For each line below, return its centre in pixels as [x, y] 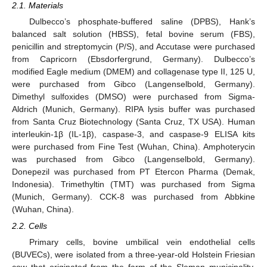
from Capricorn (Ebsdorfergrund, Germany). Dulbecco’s [133, 59]
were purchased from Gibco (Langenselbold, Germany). [133, 84]
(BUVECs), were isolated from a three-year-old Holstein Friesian [133, 255]
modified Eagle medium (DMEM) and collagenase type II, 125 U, [133, 72]
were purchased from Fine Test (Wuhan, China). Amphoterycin [133, 147]
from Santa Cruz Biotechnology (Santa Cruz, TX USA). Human [133, 122]
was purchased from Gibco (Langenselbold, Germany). [133, 159]
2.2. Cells [30, 226]
